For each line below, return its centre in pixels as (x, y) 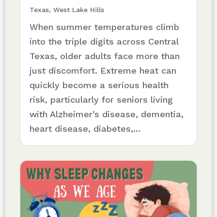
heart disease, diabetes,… (85, 128)
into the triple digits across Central (104, 41)
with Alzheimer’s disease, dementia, (107, 114)
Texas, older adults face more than (105, 56)
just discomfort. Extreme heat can (103, 70)
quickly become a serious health (99, 85)
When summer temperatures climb (105, 27)
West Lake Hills (79, 9)
